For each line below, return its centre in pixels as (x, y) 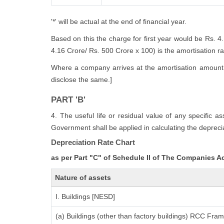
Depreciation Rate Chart (93, 142)
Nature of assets (83, 177)
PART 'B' (68, 100)
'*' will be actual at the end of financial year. (119, 21)
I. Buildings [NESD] (85, 196)
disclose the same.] (81, 79)
